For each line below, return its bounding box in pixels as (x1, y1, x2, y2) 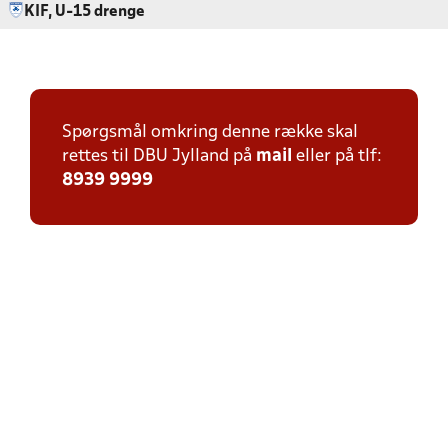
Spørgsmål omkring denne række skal (62, 124, 358, 141)
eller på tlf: (292, 148, 382, 165)
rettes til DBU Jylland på (62, 148, 256, 165)
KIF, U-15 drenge (24, 5, 145, 19)
